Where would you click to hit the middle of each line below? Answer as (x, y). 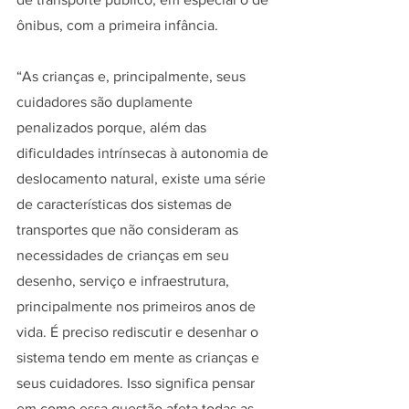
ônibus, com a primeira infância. (117, 25)
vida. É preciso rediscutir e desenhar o (139, 331)
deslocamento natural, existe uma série (143, 178)
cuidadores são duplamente (106, 101)
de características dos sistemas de (126, 204)
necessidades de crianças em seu (125, 255)
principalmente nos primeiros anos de (138, 306)
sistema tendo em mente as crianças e (140, 357)
